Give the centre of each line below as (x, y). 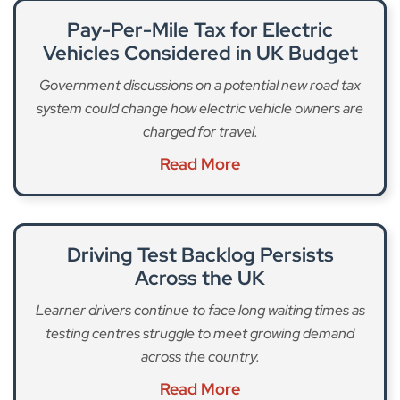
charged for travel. (200, 132)
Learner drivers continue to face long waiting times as (200, 311)
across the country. (200, 357)
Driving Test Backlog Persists (200, 255)
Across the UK (200, 279)
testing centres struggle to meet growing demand (200, 334)
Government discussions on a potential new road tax (200, 86)
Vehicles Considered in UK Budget (200, 54)
